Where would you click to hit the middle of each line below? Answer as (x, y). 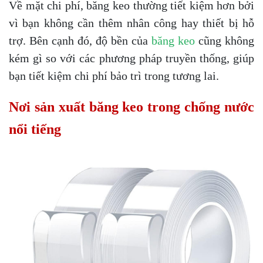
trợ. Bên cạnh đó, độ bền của (80, 41)
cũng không (225, 41)
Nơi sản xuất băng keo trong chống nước (131, 107)
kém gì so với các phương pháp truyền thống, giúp (131, 58)
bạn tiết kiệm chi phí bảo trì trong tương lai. (114, 76)
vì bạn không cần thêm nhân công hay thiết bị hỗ (131, 23)
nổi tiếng (35, 129)
